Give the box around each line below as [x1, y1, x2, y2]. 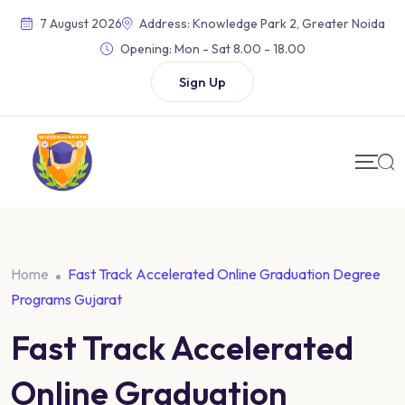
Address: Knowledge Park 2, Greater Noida [138, 15, 385, 32]
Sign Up [178, 73, 227, 90]
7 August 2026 [39, 15, 122, 32]
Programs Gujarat [11, 290, 122, 309]
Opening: [119, 41, 172, 57]
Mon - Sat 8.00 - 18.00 [171, 41, 306, 57]
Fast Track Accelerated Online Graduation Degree [68, 265, 381, 284]
